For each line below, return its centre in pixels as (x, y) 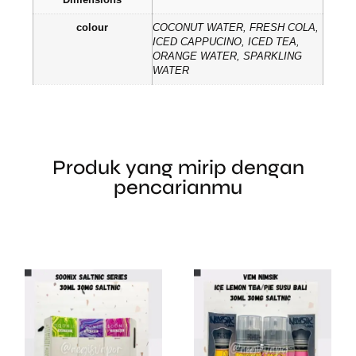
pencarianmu (178, 188)
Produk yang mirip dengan (178, 168)
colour (93, 27)
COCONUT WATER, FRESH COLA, (235, 27)
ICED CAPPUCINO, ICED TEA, (226, 42)
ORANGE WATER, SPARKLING (227, 56)
